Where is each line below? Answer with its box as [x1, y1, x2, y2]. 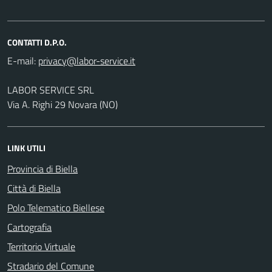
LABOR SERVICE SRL [7, 82, 94, 97]
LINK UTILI [7, 141, 46, 154]
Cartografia [7, 219, 52, 234]
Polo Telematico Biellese [7, 200, 104, 215]
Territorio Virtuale [7, 239, 75, 254]
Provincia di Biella [7, 161, 78, 176]
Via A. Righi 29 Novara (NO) [7, 97, 118, 112]
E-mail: [7, 53, 36, 68]
